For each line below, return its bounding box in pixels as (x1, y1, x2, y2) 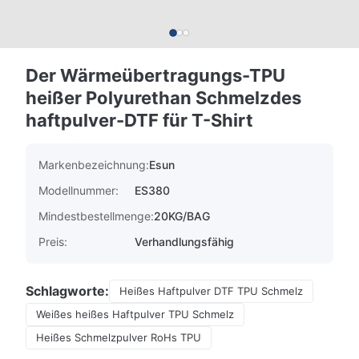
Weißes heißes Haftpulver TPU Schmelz (36, 308, 234, 321)
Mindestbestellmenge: (38, 209, 154, 223)
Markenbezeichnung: (38, 158, 149, 171)
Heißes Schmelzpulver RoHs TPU (36, 331, 201, 344)
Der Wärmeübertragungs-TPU (26, 65, 285, 86)
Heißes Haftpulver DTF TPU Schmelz (119, 284, 303, 297)
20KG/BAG (154, 209, 210, 223)
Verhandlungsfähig (135, 235, 234, 248)
